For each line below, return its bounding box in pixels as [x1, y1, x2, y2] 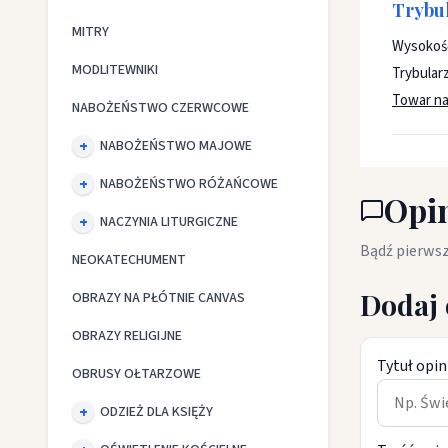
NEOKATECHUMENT [72, 250, 186, 270]
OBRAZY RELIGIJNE [72, 326, 182, 346]
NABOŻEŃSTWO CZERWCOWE [72, 98, 249, 118]
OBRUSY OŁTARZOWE [72, 364, 201, 384]
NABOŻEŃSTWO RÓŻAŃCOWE [100, 174, 278, 194]
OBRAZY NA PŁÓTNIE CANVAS [72, 288, 245, 308]
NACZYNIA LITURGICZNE [100, 212, 238, 232]
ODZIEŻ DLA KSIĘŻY [100, 402, 213, 422]
